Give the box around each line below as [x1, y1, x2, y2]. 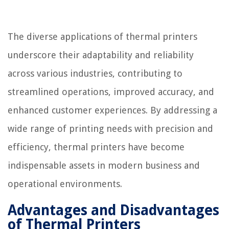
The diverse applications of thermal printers [8, 31, 197, 42]
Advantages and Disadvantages [8, 201, 219, 219]
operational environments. [8, 178, 122, 189]
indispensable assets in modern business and [8, 159, 200, 171]
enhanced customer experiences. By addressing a [8, 104, 217, 116]
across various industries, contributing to [8, 67, 182, 79]
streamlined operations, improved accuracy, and [8, 86, 214, 97]
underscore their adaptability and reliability [8, 49, 194, 60]
